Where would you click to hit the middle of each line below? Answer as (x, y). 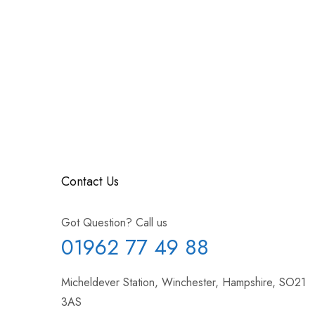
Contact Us (90, 181)
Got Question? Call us (114, 222)
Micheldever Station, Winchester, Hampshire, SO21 (184, 282)
